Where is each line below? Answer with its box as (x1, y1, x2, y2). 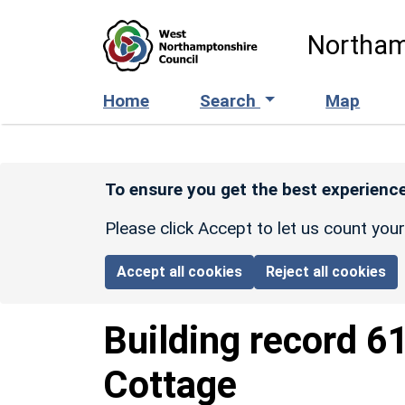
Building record (103, 317, 366, 363)
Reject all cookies (266, 262, 387, 280)
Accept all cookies (117, 262, 243, 280)
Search (200, 89, 260, 111)
